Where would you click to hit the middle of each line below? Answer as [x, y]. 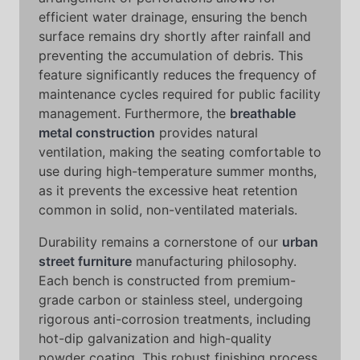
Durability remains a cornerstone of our [160, 242]
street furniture [85, 261]
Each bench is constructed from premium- [167, 280]
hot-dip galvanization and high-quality [155, 338]
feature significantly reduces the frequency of [178, 75]
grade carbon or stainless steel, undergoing [171, 300]
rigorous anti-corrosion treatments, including [175, 319]
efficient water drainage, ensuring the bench [173, 17]
